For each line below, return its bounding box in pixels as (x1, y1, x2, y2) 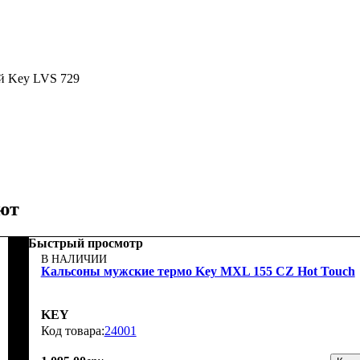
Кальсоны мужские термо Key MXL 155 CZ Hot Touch (40, 264, 355, 278)
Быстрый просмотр (27, 235, 143, 250)
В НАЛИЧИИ (40, 252, 107, 265)
